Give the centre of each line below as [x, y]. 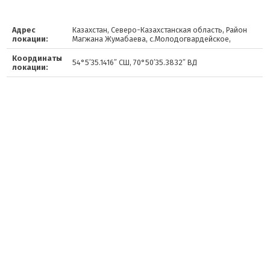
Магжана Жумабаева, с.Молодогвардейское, [151, 39]
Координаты [37, 58]
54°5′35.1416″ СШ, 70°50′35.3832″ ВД [134, 62]
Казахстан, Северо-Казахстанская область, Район [159, 30]
